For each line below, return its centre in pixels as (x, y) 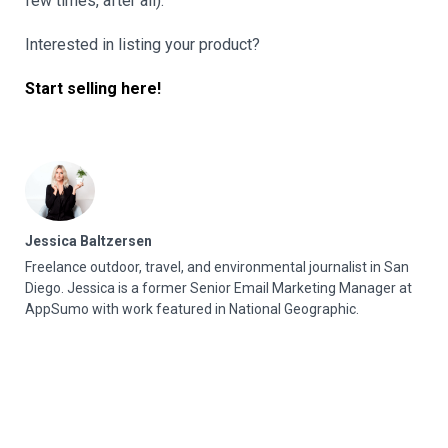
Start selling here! (93, 89)
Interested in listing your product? (142, 45)
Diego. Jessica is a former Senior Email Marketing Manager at (218, 287)
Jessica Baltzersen (88, 240)
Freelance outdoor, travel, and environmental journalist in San (217, 266)
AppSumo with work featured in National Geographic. (192, 308)
